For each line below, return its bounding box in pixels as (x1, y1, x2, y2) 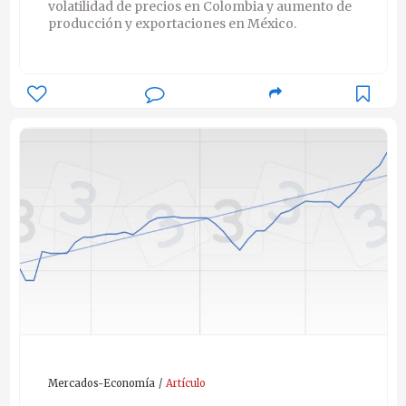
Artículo (165, 377, 206, 391)
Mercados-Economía (47, 377, 155, 391)
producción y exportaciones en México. (47, 15, 296, 33)
